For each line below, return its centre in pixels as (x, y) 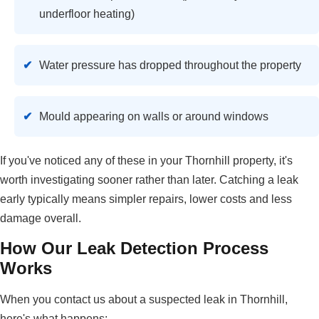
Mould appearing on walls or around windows (154, 117)
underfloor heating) (87, 14)
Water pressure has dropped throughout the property (170, 66)
